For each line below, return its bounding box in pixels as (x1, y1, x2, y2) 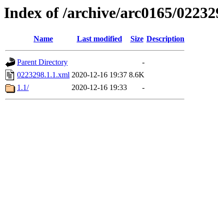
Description (146, 35, 184, 43)
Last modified (76, 35, 122, 43)
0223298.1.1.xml (17, 71, 70, 79)
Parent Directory (17, 58, 68, 67)
